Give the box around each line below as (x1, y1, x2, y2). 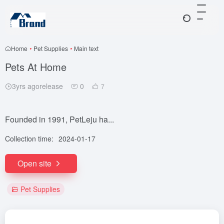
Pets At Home (5, 59, 66, 74)
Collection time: (5, 133, 53, 143)
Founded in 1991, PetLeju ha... (5, 113, 114, 125)
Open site (17, 157, 51, 169)
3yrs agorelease (12, 81, 63, 91)
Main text (74, 44, 98, 52)
